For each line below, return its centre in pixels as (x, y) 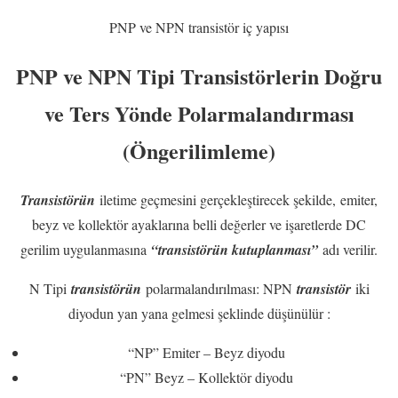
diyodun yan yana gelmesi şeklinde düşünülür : (199, 313)
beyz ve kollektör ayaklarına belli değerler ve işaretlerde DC (199, 224)
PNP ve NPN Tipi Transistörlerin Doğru (199, 76)
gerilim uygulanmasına (86, 249)
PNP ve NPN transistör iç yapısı (199, 28)
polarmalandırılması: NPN (221, 288)
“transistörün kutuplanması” (235, 249)
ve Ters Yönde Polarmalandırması (199, 114)
